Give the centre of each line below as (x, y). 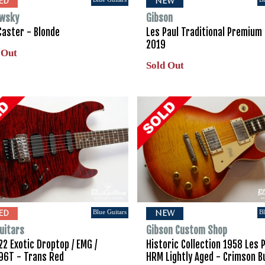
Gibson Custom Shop (186, 230)
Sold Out (165, 66)
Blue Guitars (109, 211)
